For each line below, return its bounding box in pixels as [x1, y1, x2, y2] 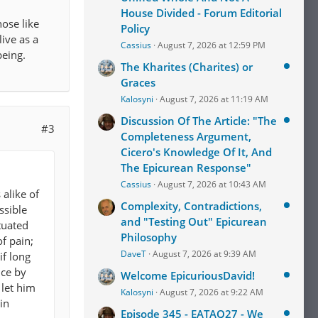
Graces [121, 75, 155, 89]
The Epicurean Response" [121, 160, 251, 175]
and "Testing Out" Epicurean [121, 214, 267, 229]
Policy [121, 21, 150, 35]
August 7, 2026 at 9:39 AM [153, 248, 256, 260]
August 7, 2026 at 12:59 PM [158, 39, 265, 51]
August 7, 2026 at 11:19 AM [160, 93, 268, 105]
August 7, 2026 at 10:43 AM [158, 178, 266, 190]
